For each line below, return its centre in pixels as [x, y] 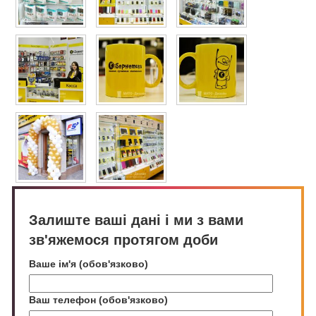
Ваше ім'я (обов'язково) [89, 264]
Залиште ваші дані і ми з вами [136, 220]
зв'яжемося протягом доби [123, 240]
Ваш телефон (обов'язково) [98, 300]
